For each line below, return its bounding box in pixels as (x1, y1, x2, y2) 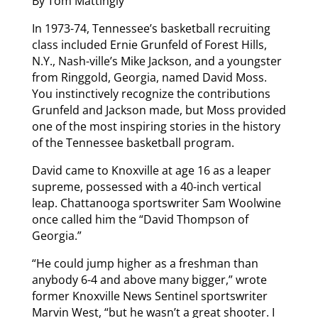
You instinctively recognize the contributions (31, 85, 270, 102)
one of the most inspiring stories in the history (31, 118, 280, 134)
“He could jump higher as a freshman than (31, 255, 258, 271)
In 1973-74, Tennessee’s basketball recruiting (31, 20, 270, 36)
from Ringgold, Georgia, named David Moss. (31, 69, 267, 85)
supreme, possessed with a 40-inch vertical (31, 178, 261, 194)
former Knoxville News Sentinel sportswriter (31, 287, 268, 304)
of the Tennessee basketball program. (31, 134, 234, 150)
